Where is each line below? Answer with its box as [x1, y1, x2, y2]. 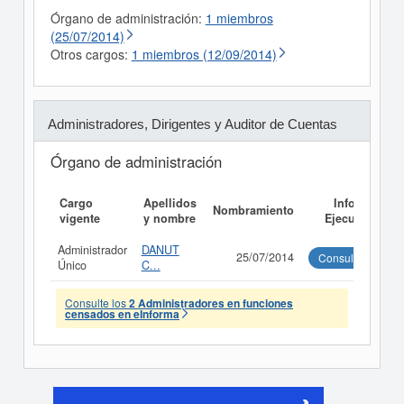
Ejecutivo [324, 210, 376, 226]
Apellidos [142, 195, 197, 211]
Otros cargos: [50, 45, 132, 63]
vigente [59, 210, 100, 226]
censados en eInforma [65, 306, 179, 322]
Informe [333, 195, 376, 211]
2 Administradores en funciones [129, 295, 293, 311]
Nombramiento [212, 202, 294, 218]
